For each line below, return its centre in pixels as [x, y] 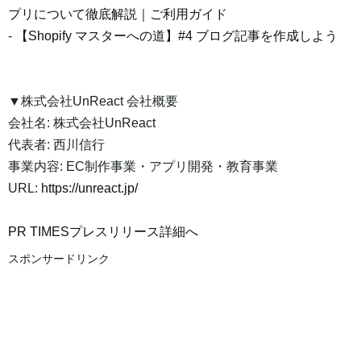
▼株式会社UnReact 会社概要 [93, 102]
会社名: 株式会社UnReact [82, 123]
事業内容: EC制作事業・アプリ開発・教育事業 [143, 167]
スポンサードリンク [59, 259]
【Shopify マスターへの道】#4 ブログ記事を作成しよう [176, 36]
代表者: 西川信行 [56, 145]
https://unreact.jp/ [89, 189]
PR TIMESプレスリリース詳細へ [103, 232]
